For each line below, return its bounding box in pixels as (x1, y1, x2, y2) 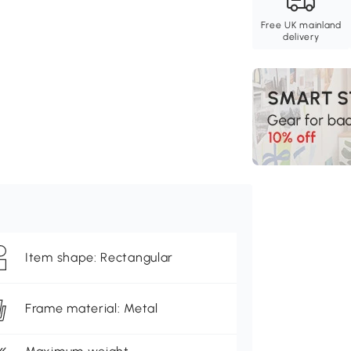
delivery (282, 31, 320, 43)
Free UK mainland (260, 20, 342, 31)
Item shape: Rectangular (25, 250, 174, 266)
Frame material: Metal (25, 301, 158, 317)
